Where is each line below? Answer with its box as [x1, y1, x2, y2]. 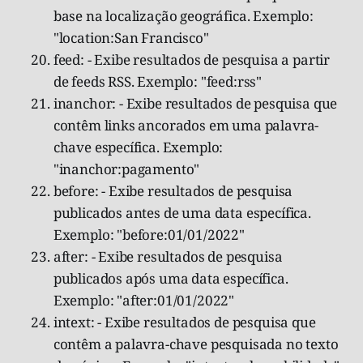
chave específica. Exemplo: [53, 137, 224, 156]
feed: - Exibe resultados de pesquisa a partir [53, 49, 331, 69]
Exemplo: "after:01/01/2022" [53, 290, 235, 310]
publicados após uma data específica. [53, 268, 288, 288]
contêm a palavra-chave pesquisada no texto [53, 334, 339, 353]
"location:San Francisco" [53, 28, 209, 47]
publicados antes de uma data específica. [53, 203, 311, 222]
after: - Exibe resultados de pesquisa [53, 246, 283, 266]
